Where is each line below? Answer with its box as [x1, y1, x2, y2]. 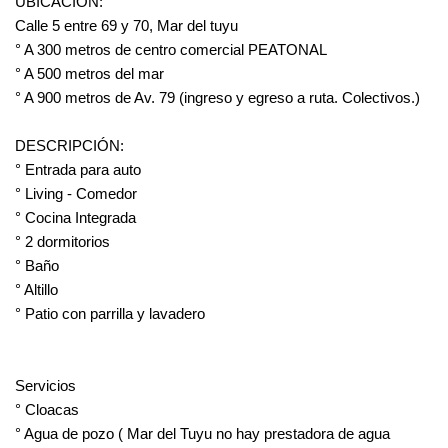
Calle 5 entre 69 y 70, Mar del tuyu [15, 17, 238, 35]
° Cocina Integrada [15, 209, 136, 227]
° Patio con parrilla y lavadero [15, 305, 205, 323]
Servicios [15, 377, 76, 395]
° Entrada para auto [15, 161, 141, 179]
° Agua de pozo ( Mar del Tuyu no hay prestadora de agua [15, 425, 390, 443]
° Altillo [15, 281, 58, 299]
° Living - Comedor [15, 185, 137, 203]
